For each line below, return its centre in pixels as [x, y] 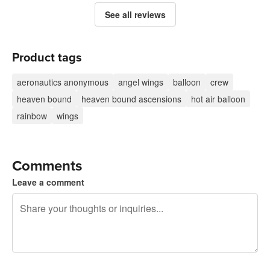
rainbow [32, 116]
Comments [47, 166]
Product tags [47, 58]
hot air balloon [218, 99]
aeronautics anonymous [63, 82]
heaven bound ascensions [131, 99]
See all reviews [135, 14]
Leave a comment [48, 182]
